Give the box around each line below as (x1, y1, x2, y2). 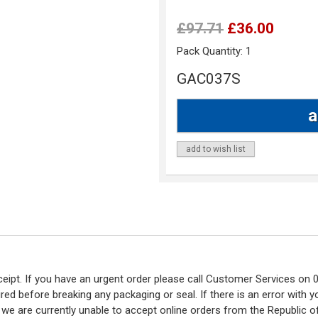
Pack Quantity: (177, 45, 246, 58)
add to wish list (186, 144, 246, 155)
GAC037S (177, 70, 241, 88)
